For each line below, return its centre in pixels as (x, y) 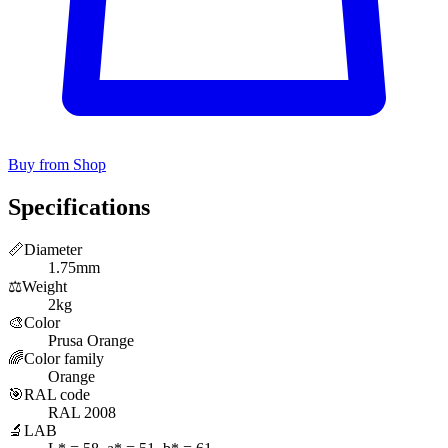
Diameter (53, 250)
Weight (44, 287)
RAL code (57, 395)
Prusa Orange (91, 341)
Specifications (79, 207)
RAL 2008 (82, 413)
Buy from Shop (57, 165)
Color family (64, 359)
